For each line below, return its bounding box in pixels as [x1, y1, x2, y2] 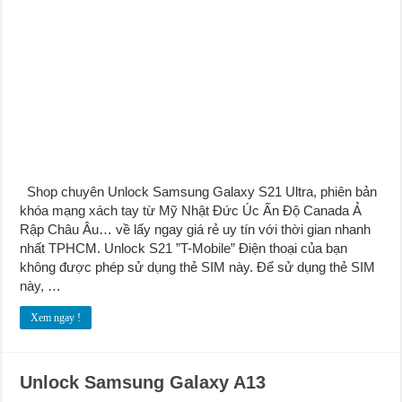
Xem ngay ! [31, 310, 82, 324]
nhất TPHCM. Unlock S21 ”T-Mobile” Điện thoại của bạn [20, 240, 348, 256]
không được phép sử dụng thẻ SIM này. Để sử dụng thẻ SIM [20, 258, 376, 275]
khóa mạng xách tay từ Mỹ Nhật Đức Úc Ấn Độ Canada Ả [20, 202, 363, 218]
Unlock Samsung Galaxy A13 [20, 371, 267, 392]
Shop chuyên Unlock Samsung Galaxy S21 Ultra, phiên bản [20, 183, 378, 199]
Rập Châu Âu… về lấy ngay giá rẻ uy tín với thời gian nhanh [20, 221, 371, 237]
